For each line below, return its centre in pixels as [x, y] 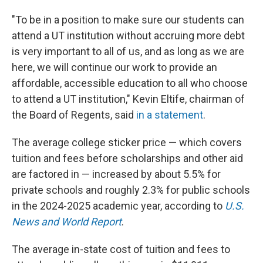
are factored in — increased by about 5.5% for [116, 174]
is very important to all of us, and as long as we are [128, 51]
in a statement [170, 115]
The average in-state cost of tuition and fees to [121, 249]
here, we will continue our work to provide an [114, 67]
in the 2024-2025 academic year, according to [118, 206]
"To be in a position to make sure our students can [128, 20]
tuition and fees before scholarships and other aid [127, 158]
